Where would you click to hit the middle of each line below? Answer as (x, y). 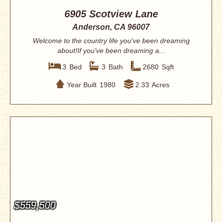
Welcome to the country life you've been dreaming (111, 41)
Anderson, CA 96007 (111, 27)
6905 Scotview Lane (111, 14)
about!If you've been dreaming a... (111, 51)
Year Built (82, 84)
